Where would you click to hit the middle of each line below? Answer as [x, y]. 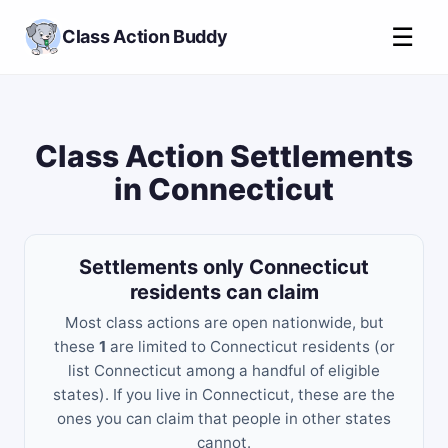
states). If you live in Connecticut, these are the [224, 394]
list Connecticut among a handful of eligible [224, 370]
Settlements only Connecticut [224, 267]
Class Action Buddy [145, 36]
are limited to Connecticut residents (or [250, 346]
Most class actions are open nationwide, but [224, 322]
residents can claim [224, 292]
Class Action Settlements [224, 156]
